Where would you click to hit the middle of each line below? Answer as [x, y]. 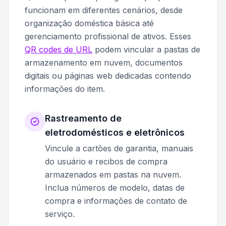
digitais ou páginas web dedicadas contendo [108, 75]
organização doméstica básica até [89, 23]
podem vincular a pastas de [146, 49]
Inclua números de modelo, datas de [115, 187]
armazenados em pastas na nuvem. [113, 174]
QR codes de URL [59, 49]
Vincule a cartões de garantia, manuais [119, 148]
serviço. [60, 214]
